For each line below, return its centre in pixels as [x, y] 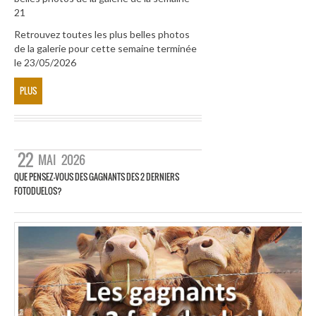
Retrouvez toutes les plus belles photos [102, 35]
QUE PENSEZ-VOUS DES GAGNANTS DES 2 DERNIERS [97, 176]
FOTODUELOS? [38, 190]
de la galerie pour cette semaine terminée [105, 49]
